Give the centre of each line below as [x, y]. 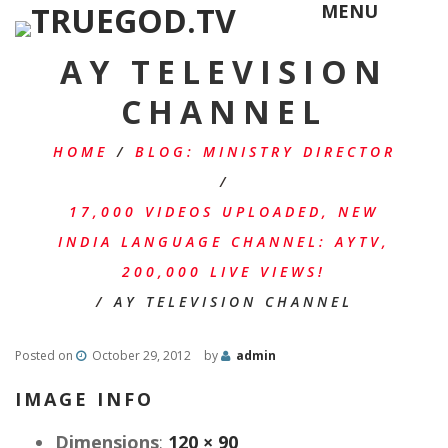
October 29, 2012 [141, 355]
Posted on [45, 355]
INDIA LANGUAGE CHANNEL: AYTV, [224, 241]
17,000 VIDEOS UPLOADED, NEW [224, 211]
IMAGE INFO [84, 399]
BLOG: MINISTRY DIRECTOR [265, 151]
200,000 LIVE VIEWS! [224, 271]
